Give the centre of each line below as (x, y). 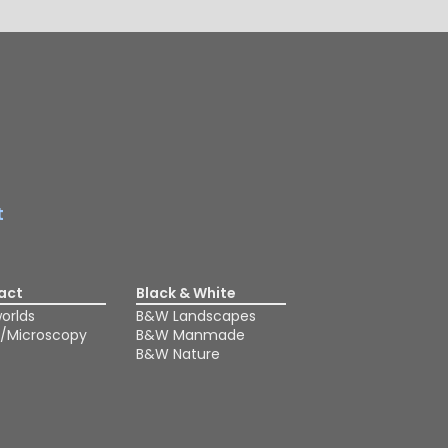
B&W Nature (178, 354)
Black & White (186, 293)
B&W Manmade (190, 335)
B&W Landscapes (196, 316)
